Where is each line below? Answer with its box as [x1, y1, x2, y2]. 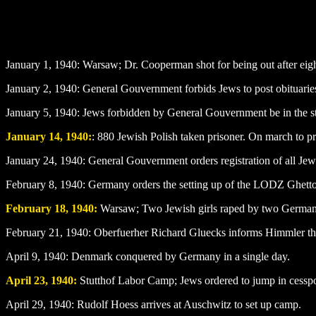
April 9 [6, 250, 37, 262]
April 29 [6, 298, 43, 310]
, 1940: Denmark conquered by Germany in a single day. [37, 250, 290, 262]
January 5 [6, 106, 49, 119]
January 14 [6, 130, 60, 142]
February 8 [6, 178, 54, 190]
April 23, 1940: [6, 274, 77, 286]
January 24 [6, 154, 54, 166]
